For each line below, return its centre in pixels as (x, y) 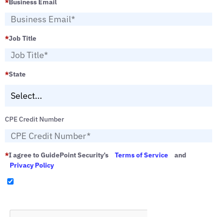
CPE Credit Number (34, 119)
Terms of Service (141, 155)
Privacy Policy (32, 165)
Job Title (23, 38)
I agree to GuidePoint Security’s (59, 155)
